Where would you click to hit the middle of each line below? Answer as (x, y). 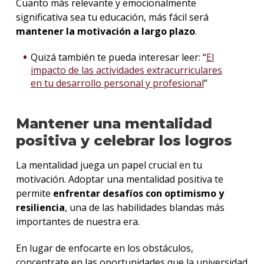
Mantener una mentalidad (114, 123)
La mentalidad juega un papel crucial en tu (109, 165)
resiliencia (40, 207)
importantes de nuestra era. (77, 221)
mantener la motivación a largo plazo (105, 32)
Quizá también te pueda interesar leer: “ (118, 57)
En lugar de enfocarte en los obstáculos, (104, 248)
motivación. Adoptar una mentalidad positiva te (119, 179)
